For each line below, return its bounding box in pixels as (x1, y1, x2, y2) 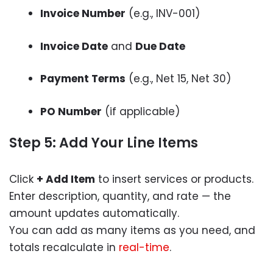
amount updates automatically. (9, 206, 179, 221)
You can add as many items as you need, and (9, 223, 255, 238)
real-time (119, 240, 169, 255)
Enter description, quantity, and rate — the (9, 189, 231, 204)
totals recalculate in (9, 240, 119, 255)
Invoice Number (40, 6, 126, 21)
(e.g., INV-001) (126, 6, 200, 21)
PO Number (40, 104, 102, 119)
